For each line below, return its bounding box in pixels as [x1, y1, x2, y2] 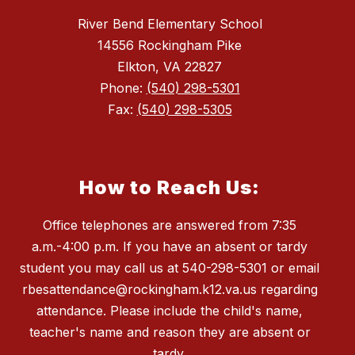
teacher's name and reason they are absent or [29, 324, 311, 341]
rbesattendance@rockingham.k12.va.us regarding [21, 281, 318, 298]
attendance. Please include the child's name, [36, 303, 303, 319]
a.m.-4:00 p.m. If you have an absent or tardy [32, 239, 307, 255]
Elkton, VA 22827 [117, 59, 222, 75]
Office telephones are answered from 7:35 [43, 217, 296, 234]
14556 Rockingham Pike [97, 37, 242, 54]
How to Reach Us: [79, 176, 260, 200]
